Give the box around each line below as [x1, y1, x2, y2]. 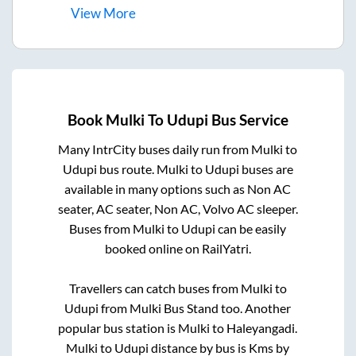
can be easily [215, 220, 287, 236]
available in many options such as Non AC [64, 180, 292, 196]
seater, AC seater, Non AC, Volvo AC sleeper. [57, 200, 298, 216]
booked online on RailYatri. [104, 240, 251, 256]
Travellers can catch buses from [68, 280, 241, 296]
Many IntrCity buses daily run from [58, 141, 252, 157]
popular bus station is [58, 319, 179, 335]
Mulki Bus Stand [130, 300, 219, 315]
